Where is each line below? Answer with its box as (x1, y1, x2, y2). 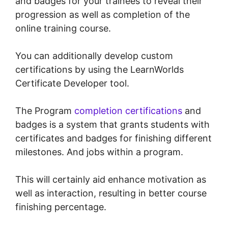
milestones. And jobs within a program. (15, 147, 183, 158)
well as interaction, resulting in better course (15, 188, 207, 199)
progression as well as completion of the (15, 9, 190, 20)
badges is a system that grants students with (15, 119, 210, 130)
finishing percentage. (15, 202, 106, 213)
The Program (15, 105, 74, 117)
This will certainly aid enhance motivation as (15, 174, 206, 185)
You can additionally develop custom (15, 50, 173, 62)
